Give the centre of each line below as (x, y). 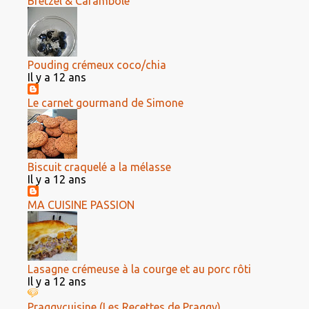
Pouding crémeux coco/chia (97, 65)
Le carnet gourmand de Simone (106, 103)
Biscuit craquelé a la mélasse (99, 167)
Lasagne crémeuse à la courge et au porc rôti (139, 269)
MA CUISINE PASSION (81, 205)
